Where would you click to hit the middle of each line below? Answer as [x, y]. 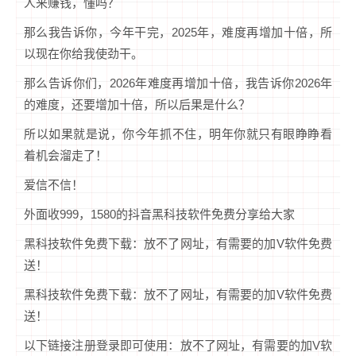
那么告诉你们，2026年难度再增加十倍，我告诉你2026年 [178, 83]
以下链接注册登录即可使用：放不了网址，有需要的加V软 [178, 346]
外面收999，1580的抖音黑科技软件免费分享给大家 [159, 215]
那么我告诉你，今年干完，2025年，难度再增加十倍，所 [178, 33]
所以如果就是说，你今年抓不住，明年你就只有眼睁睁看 [178, 134]
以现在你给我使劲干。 [83, 54]
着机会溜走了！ [66, 156]
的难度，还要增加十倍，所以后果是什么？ [137, 105]
